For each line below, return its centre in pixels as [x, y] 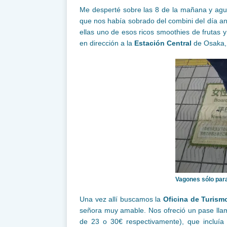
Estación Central [164, 43]
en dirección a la [107, 43]
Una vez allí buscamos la [121, 199]
